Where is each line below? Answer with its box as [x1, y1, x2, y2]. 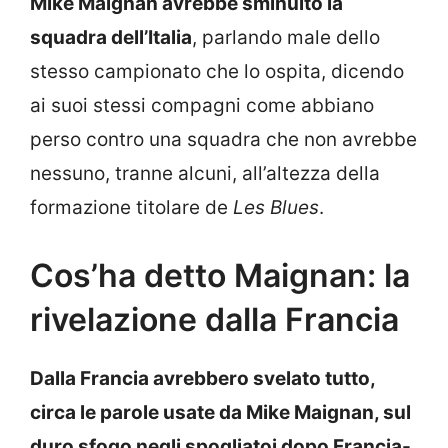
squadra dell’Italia [30, 26, 192, 50]
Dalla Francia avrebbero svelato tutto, [30, 366, 375, 390]
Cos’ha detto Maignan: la [30, 255, 410, 295]
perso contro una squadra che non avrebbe [30, 128, 417, 152]
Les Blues [228, 196, 319, 220]
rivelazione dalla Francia [30, 299, 399, 339]
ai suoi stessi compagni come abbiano [30, 94, 374, 118]
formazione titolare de [30, 196, 228, 220]
